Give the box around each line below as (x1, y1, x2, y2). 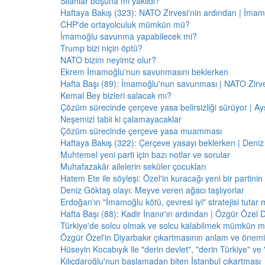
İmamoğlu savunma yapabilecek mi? (60, 30, 197, 42)
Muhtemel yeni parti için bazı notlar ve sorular (60, 148, 230, 160)
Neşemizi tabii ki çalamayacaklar (60, 113, 182, 125)
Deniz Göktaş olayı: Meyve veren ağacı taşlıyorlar (60, 184, 244, 196)
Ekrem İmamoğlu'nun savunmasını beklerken (60, 66, 228, 77)
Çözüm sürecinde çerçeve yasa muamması (60, 125, 222, 137)
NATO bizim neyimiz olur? (60, 54, 156, 66)
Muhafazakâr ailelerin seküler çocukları (60, 160, 206, 172)
